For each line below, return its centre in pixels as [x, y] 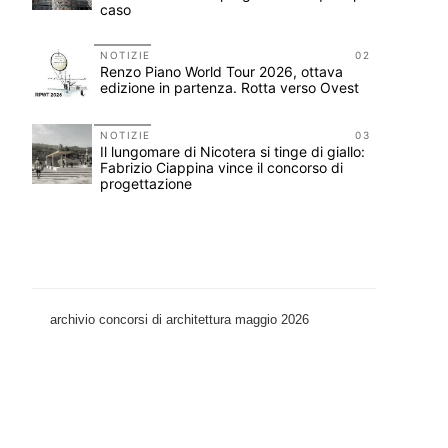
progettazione [146, 183]
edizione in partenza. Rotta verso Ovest [229, 87]
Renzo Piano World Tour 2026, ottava [221, 71]
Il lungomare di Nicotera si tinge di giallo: [232, 151]
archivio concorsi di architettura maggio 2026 [179, 319]
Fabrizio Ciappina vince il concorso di [221, 167]
